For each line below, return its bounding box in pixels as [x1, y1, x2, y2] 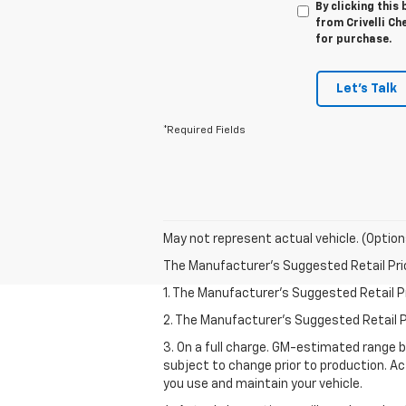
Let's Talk [336, 82, 397, 95]
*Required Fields [163, 124, 246, 136]
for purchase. [314, 34, 391, 45]
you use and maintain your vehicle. [163, 377, 362, 391]
